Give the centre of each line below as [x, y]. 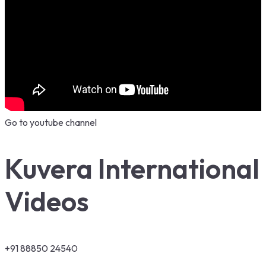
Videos [47, 202]
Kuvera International [132, 169]
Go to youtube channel [51, 123]
